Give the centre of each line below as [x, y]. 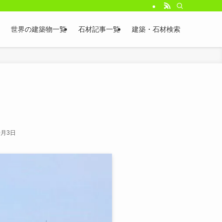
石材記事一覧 [99, 29]
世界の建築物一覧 [39, 29]
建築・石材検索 [156, 29]
